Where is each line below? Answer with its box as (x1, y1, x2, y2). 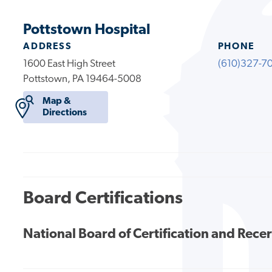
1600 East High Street (23, 58, 116, 69)
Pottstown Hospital (23, 22, 151, 38)
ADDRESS (23, 41, 72, 52)
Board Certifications (23, 189, 183, 208)
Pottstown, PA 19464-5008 (23, 73, 142, 84)
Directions (42, 107, 87, 118)
